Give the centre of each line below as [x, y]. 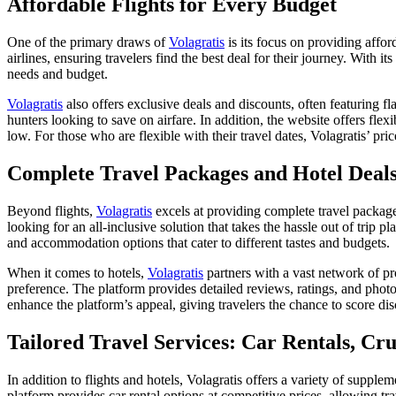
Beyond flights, [52, 211]
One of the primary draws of [88, 42]
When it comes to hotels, [77, 273]
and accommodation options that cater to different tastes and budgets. [198, 243]
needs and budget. [57, 74]
